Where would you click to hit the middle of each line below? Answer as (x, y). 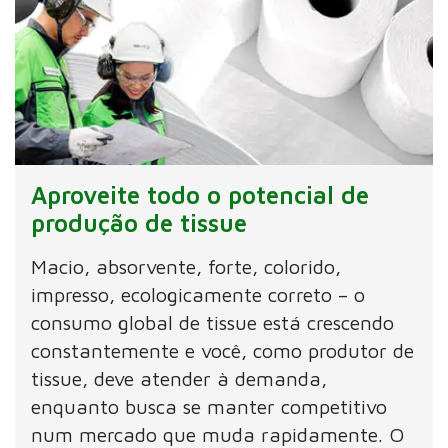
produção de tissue (139, 223)
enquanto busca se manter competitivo (209, 407)
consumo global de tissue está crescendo (213, 323)
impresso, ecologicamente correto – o (198, 295)
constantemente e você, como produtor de (223, 351)
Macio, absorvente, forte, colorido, (186, 267)
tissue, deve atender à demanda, (179, 379)
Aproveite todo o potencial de (200, 195)
